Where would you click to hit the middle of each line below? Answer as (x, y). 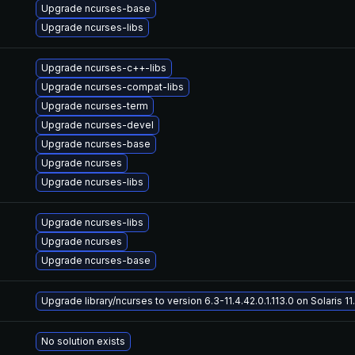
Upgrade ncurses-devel (97, 125)
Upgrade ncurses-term (95, 106)
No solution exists (83, 341)
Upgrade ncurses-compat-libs (113, 87)
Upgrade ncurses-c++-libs (104, 68)
